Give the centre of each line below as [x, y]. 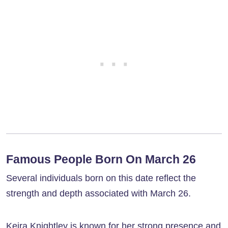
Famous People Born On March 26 [101, 160]
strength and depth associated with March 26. [98, 194]
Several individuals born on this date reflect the [101, 178]
